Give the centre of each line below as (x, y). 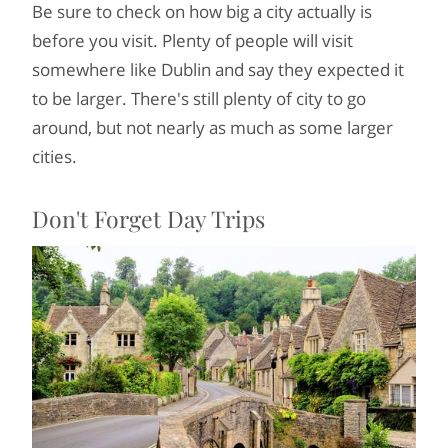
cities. (54, 156)
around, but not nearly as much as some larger (212, 127)
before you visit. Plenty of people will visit (192, 40)
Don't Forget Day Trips (148, 218)
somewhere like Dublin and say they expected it (218, 69)
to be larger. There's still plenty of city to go (199, 98)
